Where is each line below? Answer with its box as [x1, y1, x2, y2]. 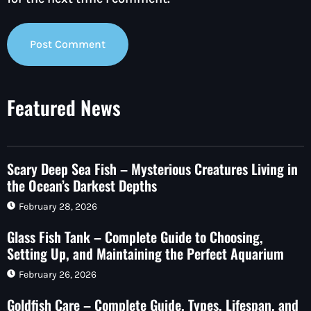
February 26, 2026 [19, 268, 96, 280]
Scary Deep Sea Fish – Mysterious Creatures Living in [7, 158, 298, 179]
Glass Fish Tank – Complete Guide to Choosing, [7, 226, 263, 247]
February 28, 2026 [19, 200, 97, 212]
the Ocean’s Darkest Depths [7, 174, 157, 196]
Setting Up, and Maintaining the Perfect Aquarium [7, 242, 284, 264]
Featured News [7, 92, 121, 121]
